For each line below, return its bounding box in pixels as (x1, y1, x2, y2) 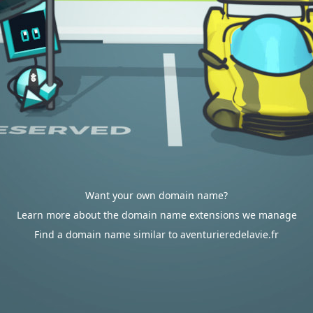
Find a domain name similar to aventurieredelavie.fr (34, 228, 279, 241)
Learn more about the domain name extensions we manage (16, 208, 297, 221)
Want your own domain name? (85, 189, 228, 202)
